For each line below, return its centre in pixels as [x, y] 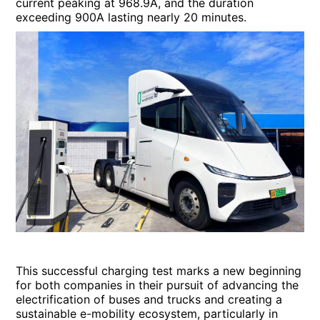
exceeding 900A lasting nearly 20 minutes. [131, 17]
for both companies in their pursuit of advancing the [157, 285]
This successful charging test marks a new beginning [159, 270]
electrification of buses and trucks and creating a [149, 299]
